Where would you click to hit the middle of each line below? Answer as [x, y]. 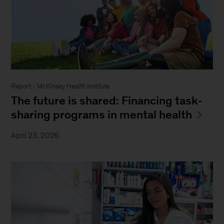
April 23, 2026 [35, 135]
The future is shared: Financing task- [107, 100]
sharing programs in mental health [102, 114]
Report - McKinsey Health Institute [60, 86]
